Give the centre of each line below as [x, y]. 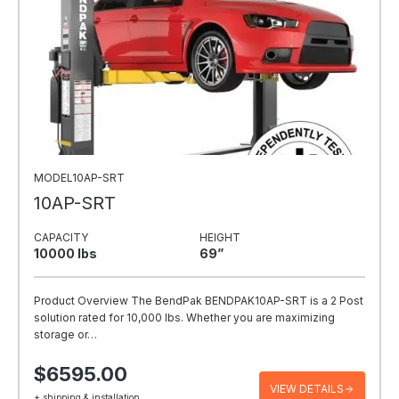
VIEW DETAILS [307, 388]
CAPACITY [61, 237]
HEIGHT [220, 237]
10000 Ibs [65, 253]
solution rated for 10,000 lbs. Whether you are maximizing [184, 317]
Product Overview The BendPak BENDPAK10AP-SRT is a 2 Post [199, 300]
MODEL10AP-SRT [79, 177]
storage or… [65, 334]
